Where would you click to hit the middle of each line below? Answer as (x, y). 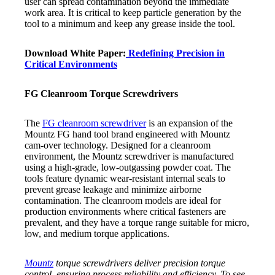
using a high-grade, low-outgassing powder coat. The (128, 168)
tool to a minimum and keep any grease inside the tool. (130, 24)
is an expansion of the (189, 123)
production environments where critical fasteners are (125, 212)
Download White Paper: (75, 53)
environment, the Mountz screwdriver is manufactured (129, 157)
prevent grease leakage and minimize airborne (113, 190)
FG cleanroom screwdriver (94, 123)
